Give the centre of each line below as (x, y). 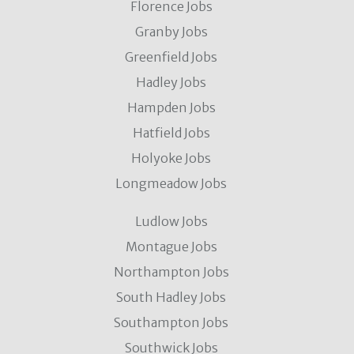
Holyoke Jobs (171, 158)
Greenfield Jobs (171, 56)
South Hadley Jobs (171, 297)
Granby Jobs (171, 31)
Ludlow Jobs (171, 221)
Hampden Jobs (171, 107)
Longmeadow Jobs (171, 183)
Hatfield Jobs (171, 132)
